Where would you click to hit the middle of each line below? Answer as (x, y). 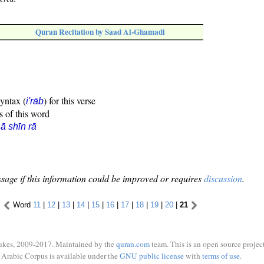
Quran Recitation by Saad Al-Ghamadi (100, 32)
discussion (223, 179)
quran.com (133, 244)
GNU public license (151, 255)
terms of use (221, 255)
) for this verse (70, 101)
